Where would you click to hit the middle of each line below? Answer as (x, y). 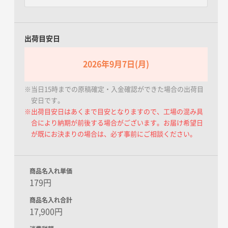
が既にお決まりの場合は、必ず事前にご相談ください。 (114, 134)
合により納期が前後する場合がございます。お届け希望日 (117, 123)
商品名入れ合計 (51, 200)
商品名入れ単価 (51, 171)
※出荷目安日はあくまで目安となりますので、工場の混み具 (114, 111)
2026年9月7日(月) (116, 64)
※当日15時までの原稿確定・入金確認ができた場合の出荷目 (114, 89)
